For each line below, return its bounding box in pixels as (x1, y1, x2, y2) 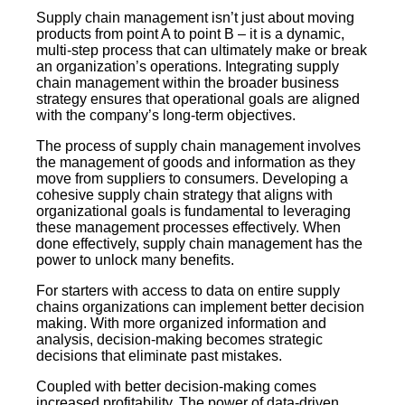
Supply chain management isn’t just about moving (36, 10, 354, 26)
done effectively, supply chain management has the (36, 236, 363, 252)
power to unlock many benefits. (36, 252, 238, 268)
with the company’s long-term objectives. (36, 108, 296, 124)
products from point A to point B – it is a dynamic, (36, 26, 344, 42)
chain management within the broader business (36, 75, 339, 91)
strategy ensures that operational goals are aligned (36, 91, 360, 108)
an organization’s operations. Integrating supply (36, 59, 339, 75)
